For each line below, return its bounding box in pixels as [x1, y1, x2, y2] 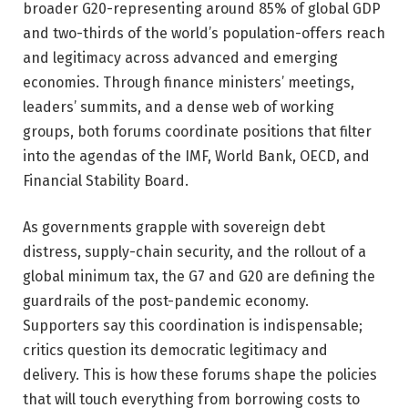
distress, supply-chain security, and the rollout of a [23, 243, 366, 261]
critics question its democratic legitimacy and [23, 342, 328, 360]
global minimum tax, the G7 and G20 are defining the [23, 268, 375, 286]
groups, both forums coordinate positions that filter [23, 122, 372, 140]
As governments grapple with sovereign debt [23, 219, 325, 237]
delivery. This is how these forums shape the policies [23, 366, 377, 384]
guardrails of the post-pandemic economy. [23, 292, 309, 311]
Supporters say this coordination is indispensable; [23, 317, 362, 335]
